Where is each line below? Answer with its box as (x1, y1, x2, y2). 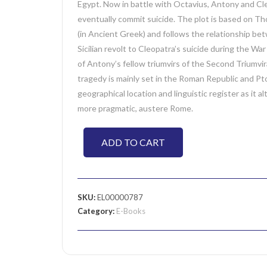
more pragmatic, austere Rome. (77, 103, 193, 113)
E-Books (116, 206, 145, 216)
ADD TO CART (101, 136, 165, 148)
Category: (77, 206, 116, 216)
